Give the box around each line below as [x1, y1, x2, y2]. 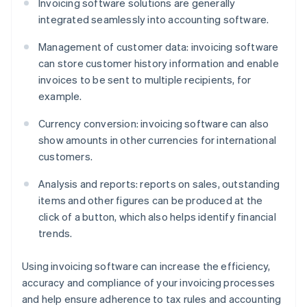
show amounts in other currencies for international [38, 133, 277, 147]
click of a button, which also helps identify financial [38, 210, 276, 224]
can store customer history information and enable [38, 56, 279, 71]
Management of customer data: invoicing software [38, 40, 279, 54]
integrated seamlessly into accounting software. [38, 12, 269, 27]
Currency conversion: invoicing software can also [38, 116, 269, 131]
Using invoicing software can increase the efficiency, [22, 259, 271, 273]
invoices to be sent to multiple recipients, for [38, 73, 251, 87]
